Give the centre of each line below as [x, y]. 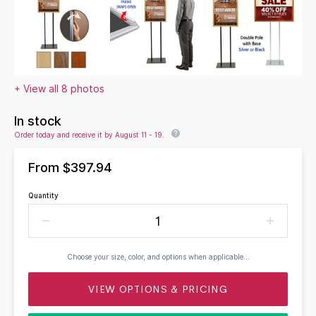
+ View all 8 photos [59, 89]
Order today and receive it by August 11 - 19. [89, 135]
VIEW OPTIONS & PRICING [158, 290]
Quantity [43, 196]
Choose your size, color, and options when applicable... [158, 257]
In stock [38, 121]
